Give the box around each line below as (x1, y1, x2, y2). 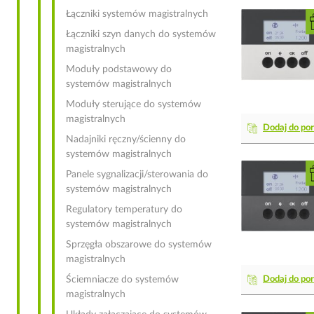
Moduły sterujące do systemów (66, 100, 201, 109)
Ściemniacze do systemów (66, 275, 179, 285)
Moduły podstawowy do (66, 64, 172, 74)
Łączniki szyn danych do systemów (66, 29, 216, 39)
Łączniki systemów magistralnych (66, 9, 208, 19)
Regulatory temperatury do (66, 205, 182, 214)
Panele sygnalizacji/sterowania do (66, 170, 208, 179)
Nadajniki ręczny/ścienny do (66, 135, 186, 144)
